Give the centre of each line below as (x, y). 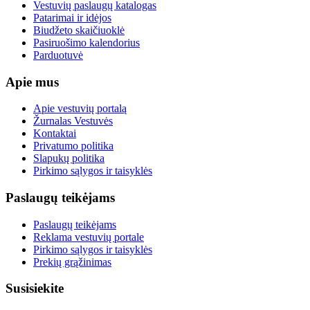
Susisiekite (35, 289)
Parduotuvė (58, 55)
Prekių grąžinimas (72, 262)
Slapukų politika (69, 158)
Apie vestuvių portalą (80, 109)
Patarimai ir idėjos (72, 17)
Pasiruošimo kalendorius (86, 42)
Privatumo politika (73, 146)
